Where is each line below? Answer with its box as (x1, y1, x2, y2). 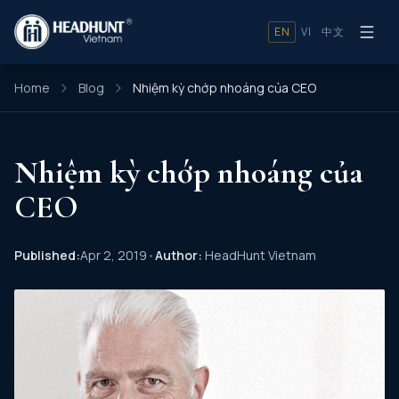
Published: (14, 247, 80, 264)
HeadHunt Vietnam (202, 247, 316, 264)
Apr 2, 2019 (80, 247, 147, 264)
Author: (155, 247, 202, 264)
